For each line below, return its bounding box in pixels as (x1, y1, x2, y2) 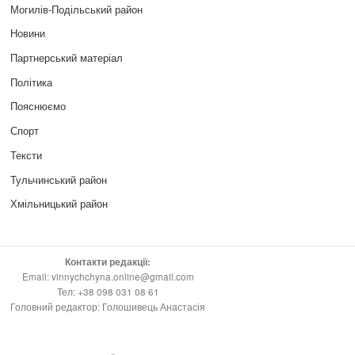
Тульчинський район (10, 171, 108, 187)
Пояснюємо (10, 98, 67, 114)
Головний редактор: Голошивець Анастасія (10, 300, 206, 314)
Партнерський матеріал (10, 50, 124, 66)
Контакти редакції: (65, 255, 151, 269)
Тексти (10, 147, 43, 162)
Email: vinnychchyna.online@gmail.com (21, 270, 194, 284)
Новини (10, 25, 46, 41)
